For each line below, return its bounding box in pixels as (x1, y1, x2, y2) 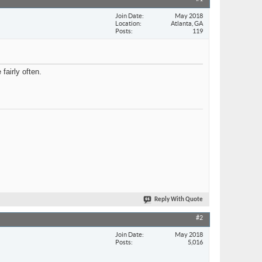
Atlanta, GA (171, 19, 203, 27)
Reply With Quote (154, 196, 203, 204)
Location (115, 19, 140, 27)
